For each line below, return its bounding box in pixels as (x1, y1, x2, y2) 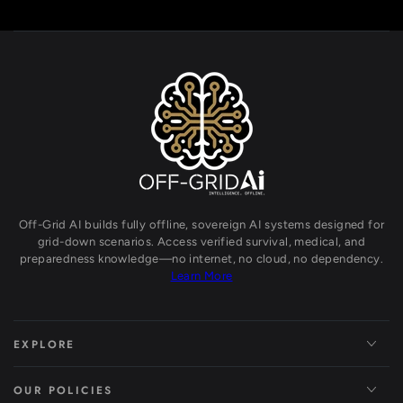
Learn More (170, 268, 233, 282)
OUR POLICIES (13, 381, 113, 399)
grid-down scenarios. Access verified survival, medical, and (37, 234, 366, 248)
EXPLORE (13, 336, 76, 353)
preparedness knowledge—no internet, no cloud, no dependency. (20, 251, 383, 265)
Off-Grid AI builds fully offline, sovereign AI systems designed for (18, 217, 385, 231)
